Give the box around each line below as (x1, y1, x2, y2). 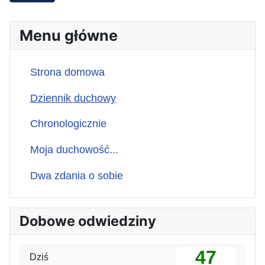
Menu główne (20, 27, 118, 45)
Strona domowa (30, 66, 105, 79)
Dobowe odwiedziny (20, 212, 156, 230)
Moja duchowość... (30, 143, 118, 156)
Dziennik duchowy (30, 92, 116, 104)
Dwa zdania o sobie (30, 169, 123, 182)
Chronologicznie (30, 118, 106, 130)
